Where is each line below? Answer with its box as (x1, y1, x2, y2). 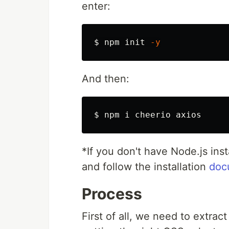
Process (82, 184, 142, 203)
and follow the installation (82, 160, 209, 173)
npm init (104, 37, 150, 47)
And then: (82, 72, 129, 85)
